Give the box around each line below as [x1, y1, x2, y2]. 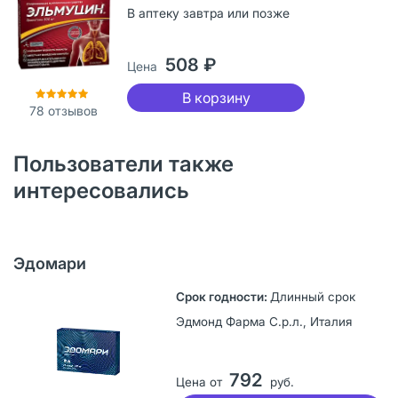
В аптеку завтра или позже [127, 4, 290, 20]
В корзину [181, 88, 251, 107]
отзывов [44, 102, 98, 118]
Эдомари [13, 253, 86, 273]
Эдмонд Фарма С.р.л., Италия [175, 314, 352, 329]
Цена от [175, 374, 222, 389]
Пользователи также [13, 150, 234, 177]
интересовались [13, 177, 189, 203]
